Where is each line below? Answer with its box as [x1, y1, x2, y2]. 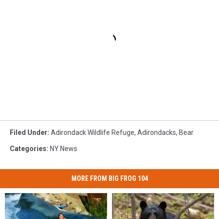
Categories [10, 145, 46, 153]
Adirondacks [137, 129, 176, 136]
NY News [50, 145, 77, 153]
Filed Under [10, 129, 47, 136]
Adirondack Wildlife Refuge [51, 129, 134, 136]
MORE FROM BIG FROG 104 [71, 175, 148, 182]
